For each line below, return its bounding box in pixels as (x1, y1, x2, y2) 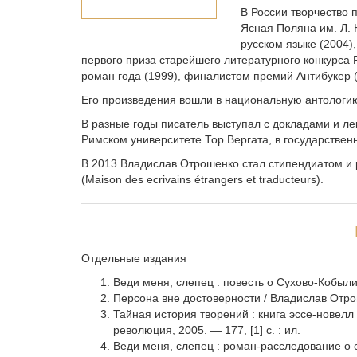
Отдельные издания (81, 252, 186, 265)
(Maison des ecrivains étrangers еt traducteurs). (81, 173, 324, 186)
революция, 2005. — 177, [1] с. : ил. (113, 324, 300, 336)
